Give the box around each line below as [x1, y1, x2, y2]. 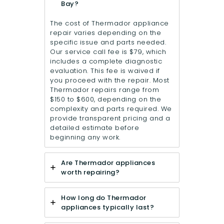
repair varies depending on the [50, 28, 161, 38]
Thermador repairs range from [50, 85, 159, 95]
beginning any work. [50, 132, 120, 142]
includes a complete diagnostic [50, 56, 162, 66]
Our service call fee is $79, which [50, 47, 166, 57]
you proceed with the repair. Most [50, 75, 169, 85]
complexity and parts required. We [50, 104, 172, 114]
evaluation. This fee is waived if [50, 66, 160, 76]
